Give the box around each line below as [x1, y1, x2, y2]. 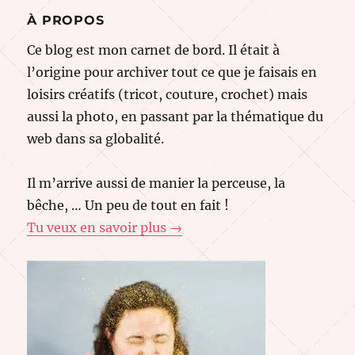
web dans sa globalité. [27, 130, 165, 147]
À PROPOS [27, 12, 105, 28]
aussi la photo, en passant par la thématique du [27, 108, 324, 124]
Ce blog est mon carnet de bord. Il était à [27, 41, 281, 58]
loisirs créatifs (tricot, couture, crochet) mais [27, 86, 308, 102]
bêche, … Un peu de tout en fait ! [27, 197, 230, 213]
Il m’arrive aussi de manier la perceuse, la [27, 174, 286, 191]
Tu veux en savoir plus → [27, 219, 183, 235]
